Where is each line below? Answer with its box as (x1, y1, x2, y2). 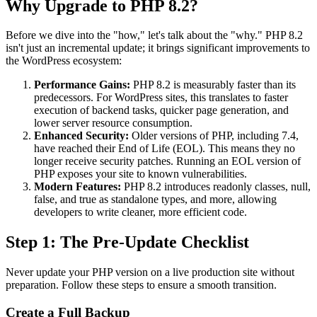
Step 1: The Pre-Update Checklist (6, 233, 249, 252)
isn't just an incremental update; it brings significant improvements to (6, 42, 310, 54)
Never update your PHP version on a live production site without (6, 266, 294, 279)
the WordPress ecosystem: (6, 54, 122, 67)
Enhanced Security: (34, 129, 129, 142)
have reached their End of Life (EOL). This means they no (34, 142, 295, 155)
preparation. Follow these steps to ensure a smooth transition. (6, 279, 277, 292)
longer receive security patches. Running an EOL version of (34, 155, 301, 168)
